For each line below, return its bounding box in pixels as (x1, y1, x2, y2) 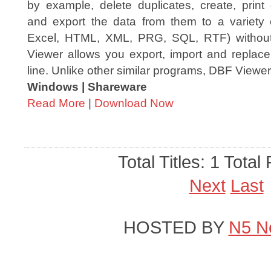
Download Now (94, 96, 174, 109)
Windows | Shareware (27, 80, 147, 93)
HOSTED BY (123, 218, 229, 237)
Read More (27, 96, 85, 109)
